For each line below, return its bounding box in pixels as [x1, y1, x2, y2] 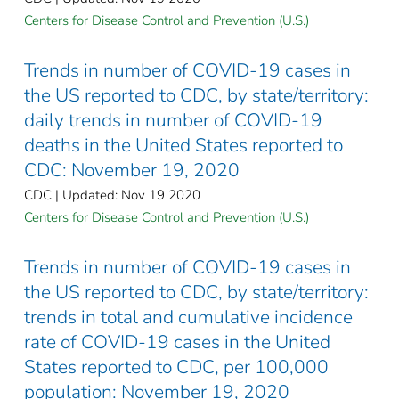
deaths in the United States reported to [24, 132, 343, 158]
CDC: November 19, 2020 [24, 157, 240, 183]
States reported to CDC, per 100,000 [24, 354, 329, 379]
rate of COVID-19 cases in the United [24, 329, 330, 354]
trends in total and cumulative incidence [24, 304, 353, 330]
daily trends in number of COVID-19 [24, 107, 322, 133]
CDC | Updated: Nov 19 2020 [24, 185, 200, 204]
